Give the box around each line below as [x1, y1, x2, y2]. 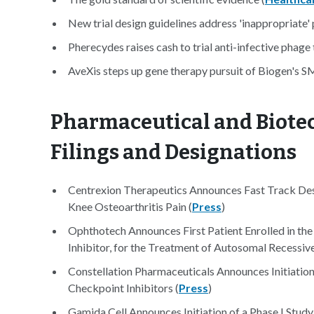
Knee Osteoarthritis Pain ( [68, 200, 192, 213]
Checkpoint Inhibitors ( [68, 281, 179, 294]
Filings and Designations [50, 140, 296, 165]
